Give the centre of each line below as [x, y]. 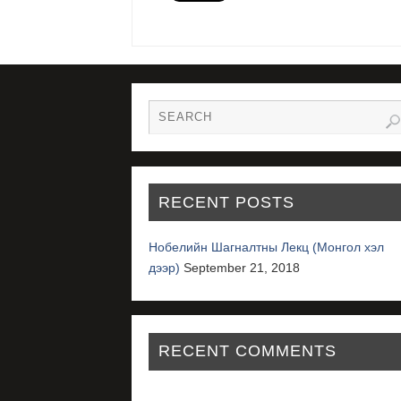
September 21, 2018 [242, 268]
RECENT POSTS [226, 202]
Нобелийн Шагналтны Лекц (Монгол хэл [267, 247]
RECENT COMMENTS [247, 351]
